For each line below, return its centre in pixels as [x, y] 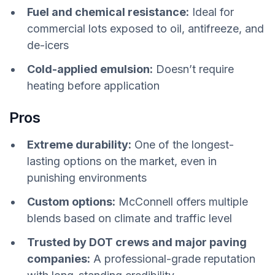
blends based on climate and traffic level [130, 219]
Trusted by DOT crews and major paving [137, 242]
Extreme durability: [79, 145]
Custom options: [71, 202]
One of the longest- [183, 145]
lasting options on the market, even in [122, 161]
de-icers [48, 45]
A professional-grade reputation [173, 259]
